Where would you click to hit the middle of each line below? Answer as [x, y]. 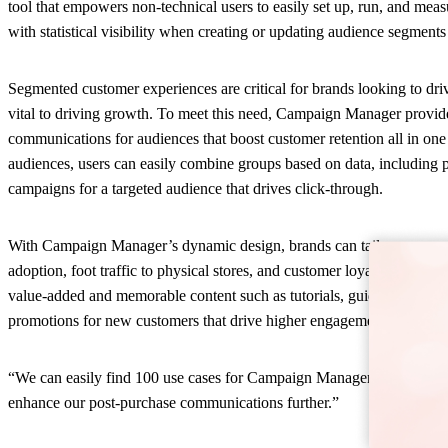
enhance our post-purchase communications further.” [173, 402]
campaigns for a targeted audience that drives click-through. [195, 188]
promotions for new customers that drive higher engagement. [199, 320]
